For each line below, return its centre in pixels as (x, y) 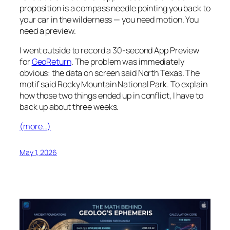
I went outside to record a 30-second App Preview (110, 50)
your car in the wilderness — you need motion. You (109, 19)
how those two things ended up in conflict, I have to (111, 95)
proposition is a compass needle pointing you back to (115, 8)
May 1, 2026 (38, 152)
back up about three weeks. (69, 107)
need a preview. (48, 31)
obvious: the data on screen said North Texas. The (110, 73)
